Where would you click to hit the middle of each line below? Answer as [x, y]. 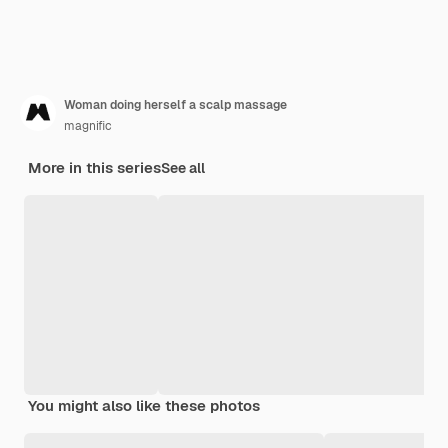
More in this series [94, 168]
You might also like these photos [144, 406]
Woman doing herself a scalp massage [175, 105]
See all [183, 168]
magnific [88, 126]
